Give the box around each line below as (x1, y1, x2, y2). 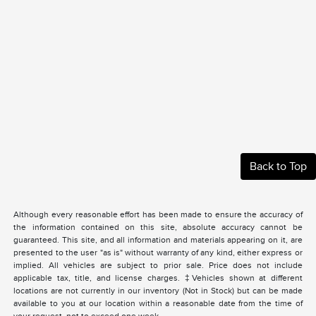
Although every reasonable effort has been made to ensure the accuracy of (13, 209, 303, 220)
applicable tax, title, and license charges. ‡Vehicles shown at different (13, 273, 303, 284)
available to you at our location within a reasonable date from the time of (13, 298, 303, 309)
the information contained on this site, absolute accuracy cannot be (13, 222, 303, 233)
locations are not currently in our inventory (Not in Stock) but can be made (13, 286, 303, 296)
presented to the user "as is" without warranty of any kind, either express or (13, 248, 303, 258)
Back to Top (250, 160, 307, 174)
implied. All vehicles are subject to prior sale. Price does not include (13, 260, 303, 271)
